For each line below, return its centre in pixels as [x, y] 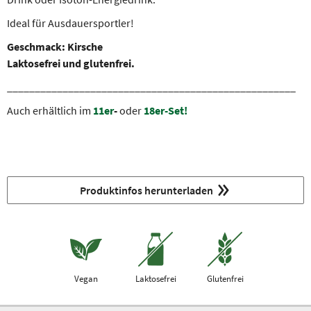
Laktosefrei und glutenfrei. [71, 63]
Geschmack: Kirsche [55, 47]
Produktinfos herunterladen [146, 190]
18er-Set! [166, 110]
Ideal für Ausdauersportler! [72, 23]
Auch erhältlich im [50, 110]
